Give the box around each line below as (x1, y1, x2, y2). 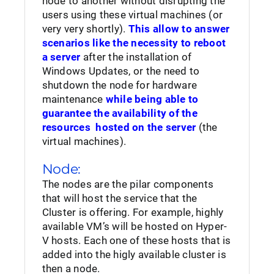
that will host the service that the (42, 192, 198, 204)
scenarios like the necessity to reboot (42, 37, 226, 49)
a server (42, 51, 81, 63)
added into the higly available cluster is (42, 248, 226, 261)
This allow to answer (128, 23, 230, 35)
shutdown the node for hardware (42, 79, 198, 91)
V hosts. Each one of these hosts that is (42, 234, 231, 246)
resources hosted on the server (42, 121, 196, 133)
